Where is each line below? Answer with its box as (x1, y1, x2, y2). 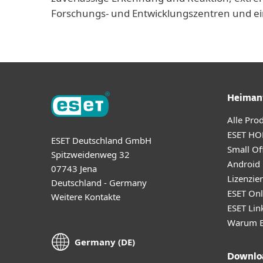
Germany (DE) (75, 236, 135, 248)
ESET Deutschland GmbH (51, 134, 151, 146)
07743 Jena (51, 162, 97, 174)
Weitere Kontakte (51, 190, 120, 203)
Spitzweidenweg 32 (51, 148, 130, 160)
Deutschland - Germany (51, 176, 147, 188)
